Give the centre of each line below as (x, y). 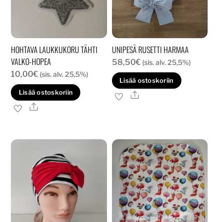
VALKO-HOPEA (31, 62)
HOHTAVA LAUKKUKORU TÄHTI (55, 50)
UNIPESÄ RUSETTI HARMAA (150, 50)
